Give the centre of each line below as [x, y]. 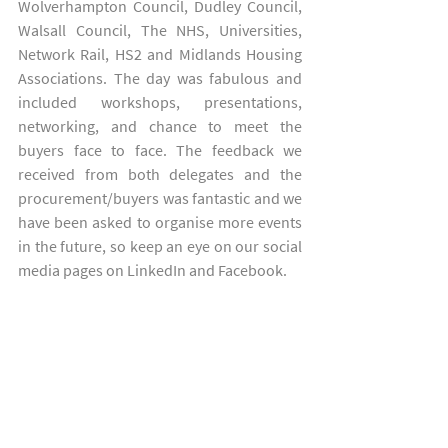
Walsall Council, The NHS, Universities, [160, 30]
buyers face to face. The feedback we [160, 150]
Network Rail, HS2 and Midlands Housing [160, 54]
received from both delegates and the [160, 174]
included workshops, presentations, [160, 102]
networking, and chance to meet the [160, 126]
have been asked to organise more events [160, 222]
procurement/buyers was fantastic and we [160, 198]
